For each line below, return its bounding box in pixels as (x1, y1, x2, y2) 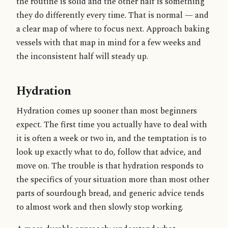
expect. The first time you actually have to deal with (16, 118, 207, 131)
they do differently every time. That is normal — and (16, 9, 209, 22)
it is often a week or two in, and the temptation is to (16, 132, 207, 145)
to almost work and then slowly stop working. (16, 201, 183, 214)
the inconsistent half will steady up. (16, 50, 148, 63)
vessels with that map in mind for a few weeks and (16, 36, 201, 49)
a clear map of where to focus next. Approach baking (16, 22, 210, 36)
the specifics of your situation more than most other (16, 173, 209, 186)
